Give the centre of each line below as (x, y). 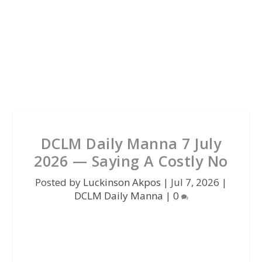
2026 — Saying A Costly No (131, 161)
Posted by (59, 182)
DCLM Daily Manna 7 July (131, 143)
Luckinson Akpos (122, 182)
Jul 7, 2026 (195, 182)
